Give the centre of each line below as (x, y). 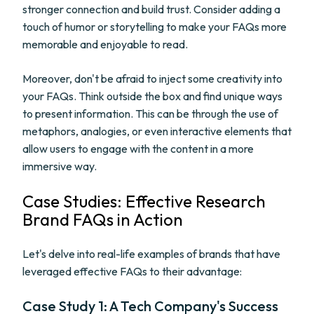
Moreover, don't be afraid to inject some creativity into (152, 78)
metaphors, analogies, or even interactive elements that (157, 131)
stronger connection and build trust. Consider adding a (151, 9)
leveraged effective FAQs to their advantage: (132, 271)
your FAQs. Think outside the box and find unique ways (152, 96)
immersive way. (60, 166)
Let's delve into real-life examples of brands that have (151, 254)
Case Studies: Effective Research (144, 201)
